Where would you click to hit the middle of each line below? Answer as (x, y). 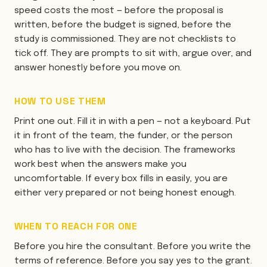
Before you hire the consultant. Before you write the (133, 247)
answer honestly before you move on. (98, 68)
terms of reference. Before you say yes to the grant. (133, 261)
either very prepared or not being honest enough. (125, 193)
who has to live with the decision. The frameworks (125, 150)
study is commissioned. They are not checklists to (125, 39)
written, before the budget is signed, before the (123, 25)
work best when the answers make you (100, 164)
